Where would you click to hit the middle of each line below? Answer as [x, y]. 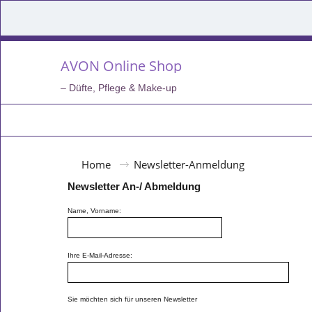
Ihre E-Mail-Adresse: [100, 255]
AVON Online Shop [121, 65]
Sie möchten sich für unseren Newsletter [132, 299]
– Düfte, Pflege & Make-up [119, 88]
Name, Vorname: [94, 211]
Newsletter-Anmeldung [189, 164]
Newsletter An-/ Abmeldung [134, 186]
